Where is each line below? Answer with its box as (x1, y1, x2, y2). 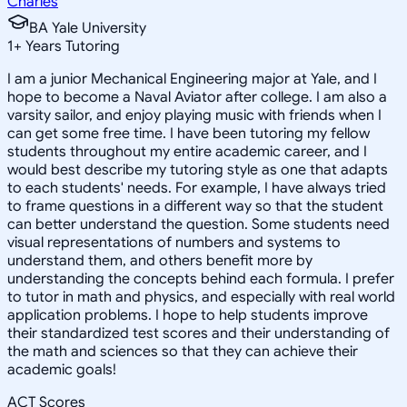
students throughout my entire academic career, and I (7, 142, 367, 161)
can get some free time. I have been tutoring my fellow (7, 124, 370, 143)
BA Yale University (29, 18, 146, 37)
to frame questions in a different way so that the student (7, 196, 383, 215)
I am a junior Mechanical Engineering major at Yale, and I (7, 69, 377, 88)
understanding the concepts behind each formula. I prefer (7, 269, 394, 288)
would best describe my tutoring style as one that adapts (7, 160, 388, 179)
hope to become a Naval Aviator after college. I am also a (7, 87, 387, 106)
